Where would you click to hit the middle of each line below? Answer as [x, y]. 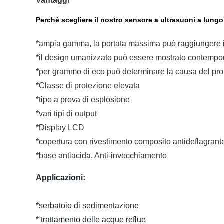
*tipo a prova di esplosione [83, 100]
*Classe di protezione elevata [103, 86]
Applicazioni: [61, 178]
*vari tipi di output [81, 114]
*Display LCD [60, 128]
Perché [48, 20]
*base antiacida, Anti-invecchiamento [101, 156]
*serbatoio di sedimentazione [111, 206]
